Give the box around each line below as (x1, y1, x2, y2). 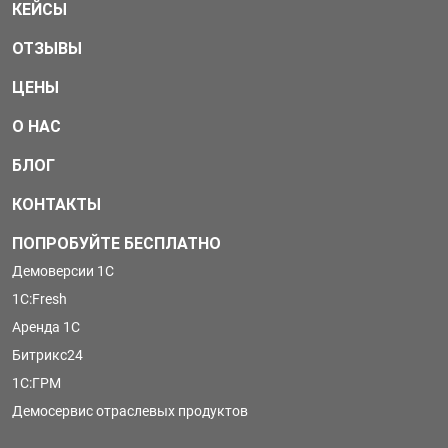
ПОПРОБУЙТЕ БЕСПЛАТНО (12, 234, 221, 253)
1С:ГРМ (12, 375, 61, 391)
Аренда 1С (12, 319, 80, 335)
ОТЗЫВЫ (12, 39, 82, 58)
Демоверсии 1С (12, 263, 114, 279)
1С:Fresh (12, 291, 67, 307)
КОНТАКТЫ (12, 195, 101, 214)
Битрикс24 (12, 347, 83, 363)
